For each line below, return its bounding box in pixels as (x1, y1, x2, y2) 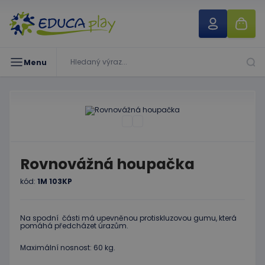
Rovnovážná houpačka (20, 154, 195, 174)
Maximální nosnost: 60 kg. (20, 243, 115, 253)
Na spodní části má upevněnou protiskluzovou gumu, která (20, 213, 237, 223)
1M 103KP (37, 176, 72, 186)
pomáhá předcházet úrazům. (20, 221, 128, 231)
